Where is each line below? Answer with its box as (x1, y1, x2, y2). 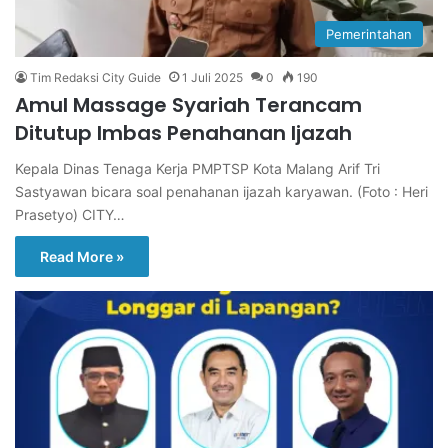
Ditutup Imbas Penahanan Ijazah (15, 118, 352, 147)
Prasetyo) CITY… (15, 205, 125, 223)
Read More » (40, 247, 124, 265)
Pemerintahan (326, 25, 412, 42)
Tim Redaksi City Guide (30, 69, 161, 85)
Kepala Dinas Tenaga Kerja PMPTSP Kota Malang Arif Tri (15, 159, 380, 177)
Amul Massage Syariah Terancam (15, 90, 362, 119)
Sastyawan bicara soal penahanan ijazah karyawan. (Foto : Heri (15, 182, 428, 200)
